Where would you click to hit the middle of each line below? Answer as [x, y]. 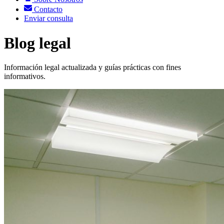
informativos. [25, 76]
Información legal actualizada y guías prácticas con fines [92, 67]
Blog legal [37, 43]
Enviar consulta [48, 18]
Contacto [47, 9]
